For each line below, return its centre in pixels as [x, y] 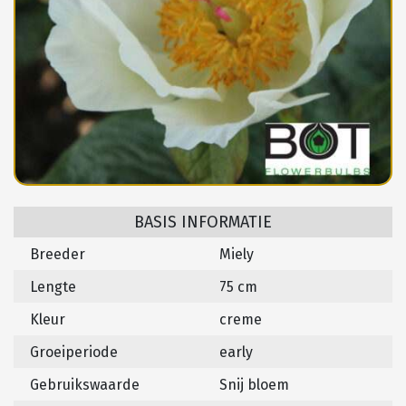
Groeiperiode [74, 353]
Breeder [58, 255]
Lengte [53, 287]
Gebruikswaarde [85, 385]
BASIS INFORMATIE [203, 222]
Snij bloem [254, 385]
